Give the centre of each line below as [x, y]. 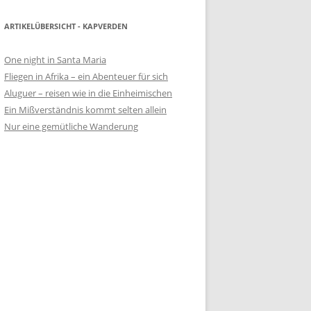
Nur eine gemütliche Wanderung [71, 126]
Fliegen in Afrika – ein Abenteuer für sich [86, 76]
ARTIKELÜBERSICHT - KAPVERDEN [66, 26]
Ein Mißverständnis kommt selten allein [85, 110]
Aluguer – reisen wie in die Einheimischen [88, 93]
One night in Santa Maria [55, 60]
